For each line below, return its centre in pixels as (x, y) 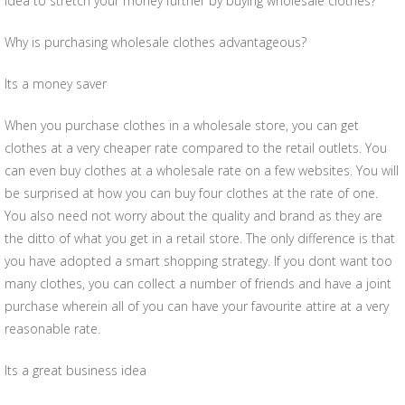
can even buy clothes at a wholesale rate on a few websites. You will (202, 170)
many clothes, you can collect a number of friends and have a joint (198, 283)
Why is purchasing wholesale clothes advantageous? (155, 42)
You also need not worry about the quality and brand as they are (193, 216)
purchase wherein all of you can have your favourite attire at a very (197, 306)
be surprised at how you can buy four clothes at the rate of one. (191, 193)
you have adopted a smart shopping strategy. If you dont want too (198, 261)
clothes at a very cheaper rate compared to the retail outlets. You (196, 148)
